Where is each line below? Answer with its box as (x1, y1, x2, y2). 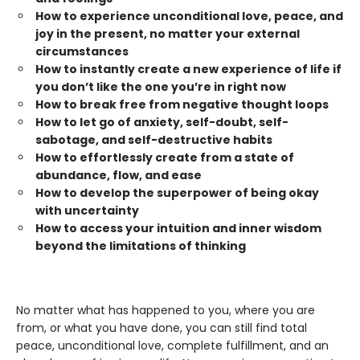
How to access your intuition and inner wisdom (35, 220, 321, 237)
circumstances (35, 43, 129, 60)
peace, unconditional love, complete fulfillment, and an (16, 337, 329, 354)
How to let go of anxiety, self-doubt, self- (35, 114, 288, 131)
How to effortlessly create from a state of (35, 149, 294, 166)
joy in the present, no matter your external (35, 26, 300, 43)
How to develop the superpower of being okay (35, 185, 319, 202)
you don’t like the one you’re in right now (35, 79, 286, 96)
